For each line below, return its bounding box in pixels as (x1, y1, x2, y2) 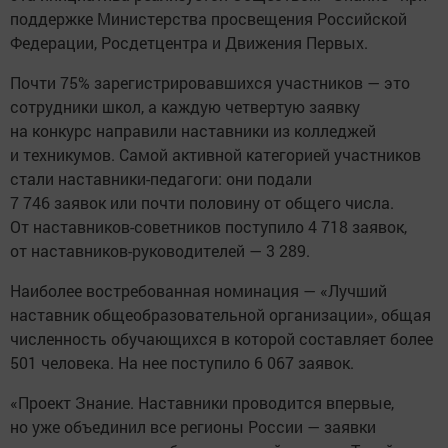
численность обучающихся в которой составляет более (10, 327, 433, 349)
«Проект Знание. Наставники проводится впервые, (10, 391, 394, 413)
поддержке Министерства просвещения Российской (10, 7, 407, 29)
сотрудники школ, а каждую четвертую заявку (10, 95, 360, 117)
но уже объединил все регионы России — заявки (10, 415, 376, 437)
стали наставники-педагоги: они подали (10, 167, 312, 189)
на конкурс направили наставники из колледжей (10, 119, 376, 141)
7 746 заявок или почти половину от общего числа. (10, 191, 394, 213)
